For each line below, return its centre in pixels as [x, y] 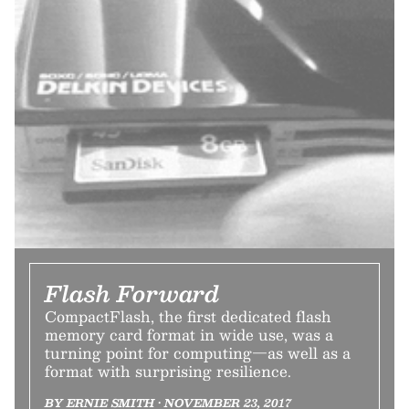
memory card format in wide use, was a [189, 334]
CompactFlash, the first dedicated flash [188, 316]
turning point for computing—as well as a [198, 352]
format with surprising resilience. [168, 371]
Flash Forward [132, 293]
